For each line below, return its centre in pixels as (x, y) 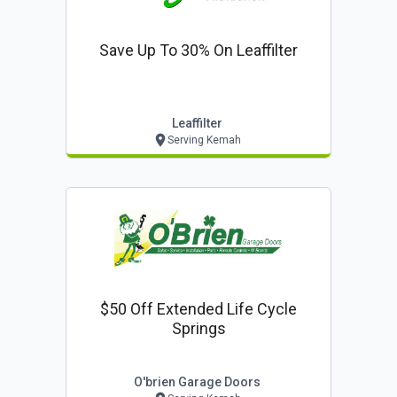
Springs (198, 328)
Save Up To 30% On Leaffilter (198, 50)
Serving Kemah (204, 140)
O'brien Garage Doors (197, 381)
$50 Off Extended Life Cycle (198, 308)
